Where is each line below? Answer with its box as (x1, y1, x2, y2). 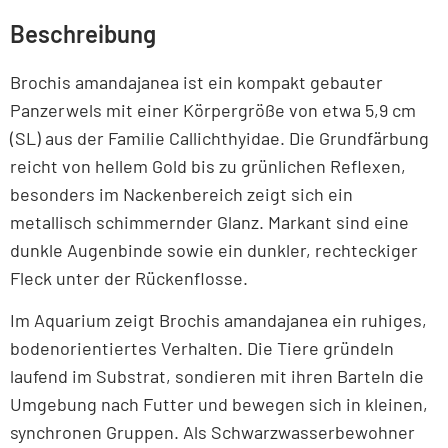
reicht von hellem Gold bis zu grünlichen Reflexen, (10, 154, 406, 177)
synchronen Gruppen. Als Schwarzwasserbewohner (10, 421, 415, 444)
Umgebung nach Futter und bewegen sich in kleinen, (10, 393, 428, 416)
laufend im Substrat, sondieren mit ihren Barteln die (10, 365, 424, 388)
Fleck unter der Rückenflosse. (10, 266, 248, 289)
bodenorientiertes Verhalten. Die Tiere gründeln (10, 337, 394, 360)
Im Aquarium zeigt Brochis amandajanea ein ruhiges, (10, 309, 427, 332)
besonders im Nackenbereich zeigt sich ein (10, 182, 353, 205)
